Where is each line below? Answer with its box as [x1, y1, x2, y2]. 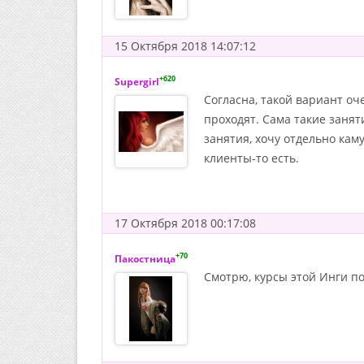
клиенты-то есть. [204, 150, 299, 166]
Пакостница [115, 252, 175, 266]
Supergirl [115, 75, 159, 89]
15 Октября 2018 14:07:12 [115, 38, 256, 54]
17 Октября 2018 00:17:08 [115, 215, 256, 231]
